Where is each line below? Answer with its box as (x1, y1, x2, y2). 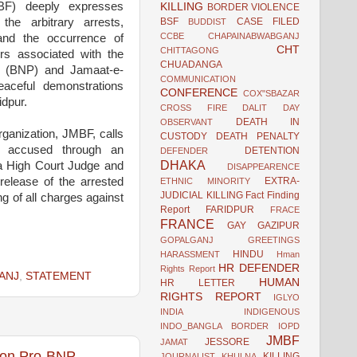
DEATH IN (235, 116, 300, 127)
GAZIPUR (257, 219, 300, 231)
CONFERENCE (160, 86, 237, 99)
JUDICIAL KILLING (160, 189, 243, 201)
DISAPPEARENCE (227, 161, 300, 171)
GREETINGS (248, 234, 300, 245)
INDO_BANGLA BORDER (160, 320, 269, 331)
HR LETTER (160, 277, 235, 288)
